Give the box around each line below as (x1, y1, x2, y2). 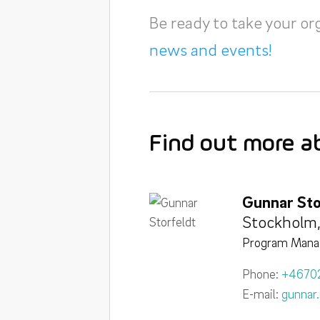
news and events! (149, 39, 272, 59)
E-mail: (241, 286, 281, 301)
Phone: (241, 266, 281, 281)
